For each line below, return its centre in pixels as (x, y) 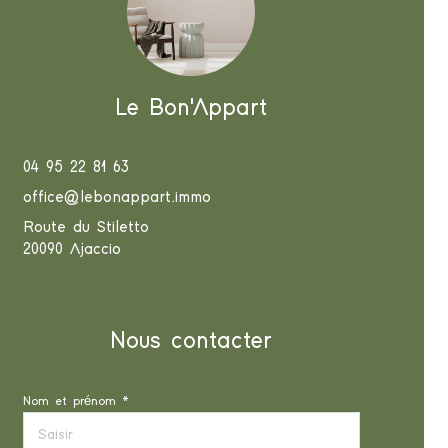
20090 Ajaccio (71, 249)
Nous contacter (191, 341)
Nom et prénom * (75, 401)
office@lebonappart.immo (116, 197)
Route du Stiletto (85, 227)
